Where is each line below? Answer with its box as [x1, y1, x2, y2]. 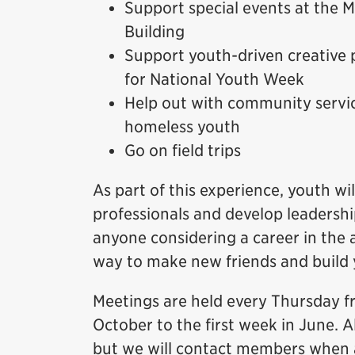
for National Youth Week [124, 70, 304, 89]
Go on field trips [124, 141, 241, 160]
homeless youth [124, 117, 240, 136]
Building [124, 22, 185, 41]
